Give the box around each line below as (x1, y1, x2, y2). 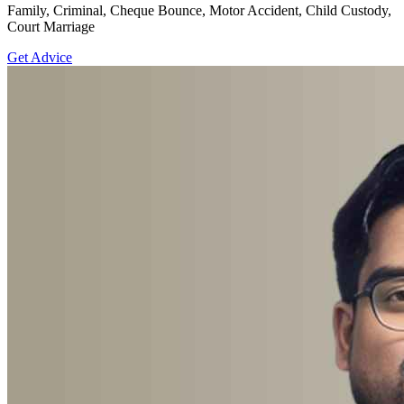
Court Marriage (7, 19, 95, 35)
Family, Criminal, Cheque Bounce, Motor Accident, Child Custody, (7, 3, 391, 19)
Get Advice (7, 50, 72, 66)
